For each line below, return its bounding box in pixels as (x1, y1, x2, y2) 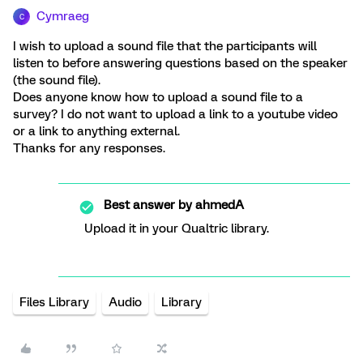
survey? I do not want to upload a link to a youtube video (13, 107, 338, 122)
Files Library (19, 295, 89, 310)
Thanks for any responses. (13, 141, 165, 156)
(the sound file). (13, 73, 100, 88)
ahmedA (192, 198, 244, 212)
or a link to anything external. (13, 124, 180, 139)
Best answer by (104, 198, 192, 212)
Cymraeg (36, 9, 89, 23)
